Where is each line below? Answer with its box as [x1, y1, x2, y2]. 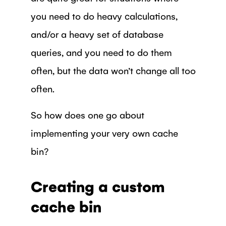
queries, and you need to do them [30, 45, 172, 58]
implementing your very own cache [30, 126, 178, 139]
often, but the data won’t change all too [30, 64, 196, 76]
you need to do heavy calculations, [30, 9, 178, 22]
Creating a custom [30, 176, 165, 196]
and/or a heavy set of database [30, 27, 163, 40]
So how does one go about [30, 108, 144, 121]
